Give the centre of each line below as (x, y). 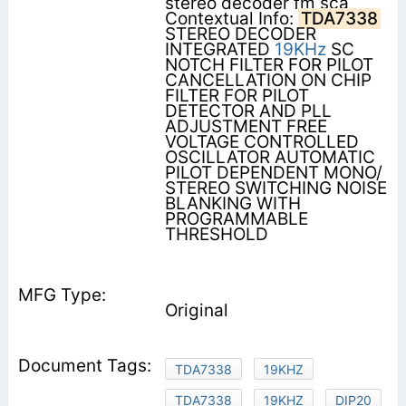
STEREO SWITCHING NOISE (275, 188)
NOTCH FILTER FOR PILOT (269, 64)
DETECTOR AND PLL (248, 111)
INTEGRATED (219, 49)
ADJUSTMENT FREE (246, 126)
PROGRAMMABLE (236, 218)
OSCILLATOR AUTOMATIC (270, 157)
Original (196, 310)
